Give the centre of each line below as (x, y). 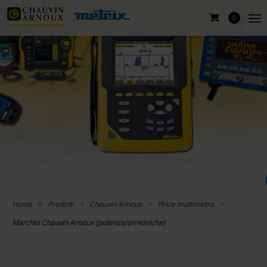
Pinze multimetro (186, 204)
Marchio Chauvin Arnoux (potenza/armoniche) (89, 223)
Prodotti (61, 204)
